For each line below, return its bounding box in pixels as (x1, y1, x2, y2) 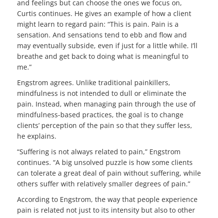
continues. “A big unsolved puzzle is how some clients (17, 157, 193, 167)
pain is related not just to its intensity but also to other (17, 205, 195, 215)
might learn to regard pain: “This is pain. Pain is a (17, 19, 179, 29)
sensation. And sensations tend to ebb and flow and (17, 30, 187, 39)
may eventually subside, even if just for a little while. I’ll (17, 40, 198, 50)
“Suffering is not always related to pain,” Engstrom (17, 146, 181, 156)
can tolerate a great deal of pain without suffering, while (17, 168, 201, 178)
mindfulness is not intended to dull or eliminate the (17, 88, 186, 98)
